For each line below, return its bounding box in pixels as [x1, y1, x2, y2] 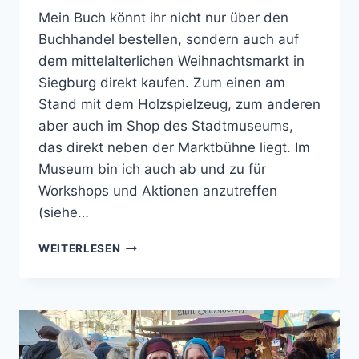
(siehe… [38, 204, 89, 221]
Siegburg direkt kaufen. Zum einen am [38, 75, 285, 91]
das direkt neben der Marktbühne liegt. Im [38, 139, 310, 156]
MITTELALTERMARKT [119, 322, 243, 336]
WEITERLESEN [38, 242, 121, 256]
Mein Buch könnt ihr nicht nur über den [38, 10, 288, 26]
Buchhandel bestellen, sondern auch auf [38, 31, 299, 48]
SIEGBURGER [119, 305, 195, 319]
